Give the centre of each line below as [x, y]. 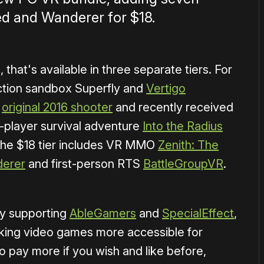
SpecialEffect [198, 214]
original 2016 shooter [57, 108]
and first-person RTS [84, 164]
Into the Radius [183, 126]
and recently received [173, 108]
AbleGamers [103, 214]
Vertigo [166, 89]
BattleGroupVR [183, 164]
